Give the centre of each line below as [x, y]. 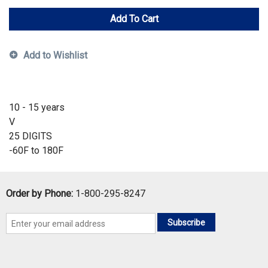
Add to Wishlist [55, 56]
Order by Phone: [39, 194]
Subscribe [186, 222]
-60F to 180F [36, 151]
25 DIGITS [31, 136]
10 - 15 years [37, 108]
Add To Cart [134, 19]
